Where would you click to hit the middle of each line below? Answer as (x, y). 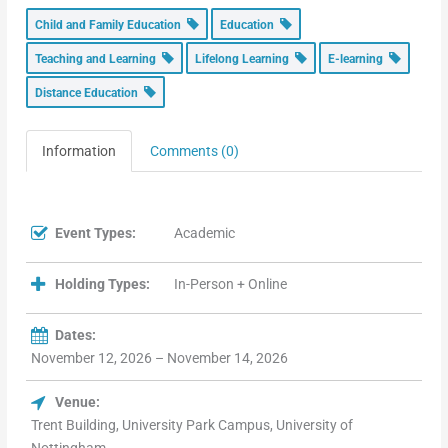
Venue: (78, 402)
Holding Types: (103, 284)
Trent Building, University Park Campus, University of (192, 425)
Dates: (76, 335)
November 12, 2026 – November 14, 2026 (160, 358)
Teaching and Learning (99, 59)
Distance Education (90, 93)
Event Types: (96, 233)
